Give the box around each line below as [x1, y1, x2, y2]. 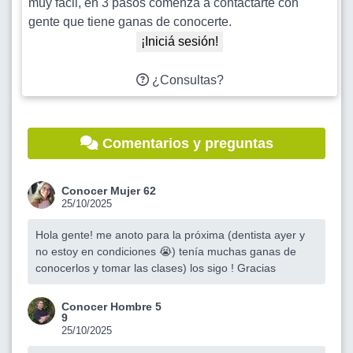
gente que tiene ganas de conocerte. [28, 15, 232, 29]
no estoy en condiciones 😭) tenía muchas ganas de [35, 245, 296, 258]
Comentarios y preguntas [98, 136, 273, 152]
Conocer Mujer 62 [61, 184, 156, 198]
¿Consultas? [148, 73, 224, 87]
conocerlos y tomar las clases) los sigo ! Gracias [35, 262, 276, 275]
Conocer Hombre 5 [61, 300, 162, 314]
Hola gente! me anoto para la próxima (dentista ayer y [35, 229, 305, 242]
